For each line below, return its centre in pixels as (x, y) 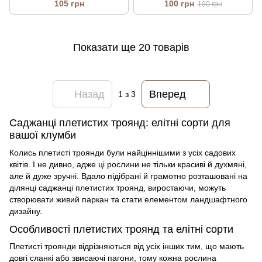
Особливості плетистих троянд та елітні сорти (121, 229)
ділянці (24, 187)
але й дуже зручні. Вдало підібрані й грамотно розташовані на (128, 176)
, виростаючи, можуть (185, 187)
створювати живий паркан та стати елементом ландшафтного (128, 199)
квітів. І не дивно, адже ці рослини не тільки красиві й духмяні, (128, 164)
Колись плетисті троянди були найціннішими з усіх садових (123, 152)
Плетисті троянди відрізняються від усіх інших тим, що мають (127, 247)
